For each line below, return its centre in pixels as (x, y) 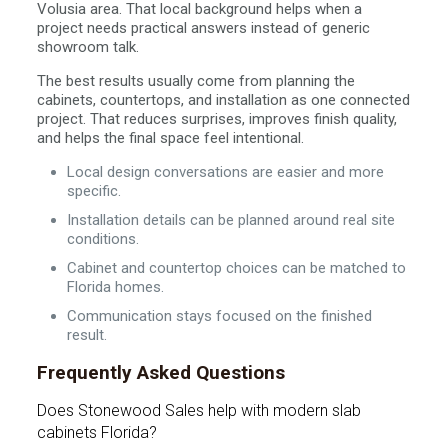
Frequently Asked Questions (160, 372)
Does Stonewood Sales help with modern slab (198, 410)
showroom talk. (87, 47)
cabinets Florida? (96, 432)
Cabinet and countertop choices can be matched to (236, 268)
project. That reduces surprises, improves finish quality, (216, 119)
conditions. (102, 239)
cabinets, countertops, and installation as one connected (223, 100)
